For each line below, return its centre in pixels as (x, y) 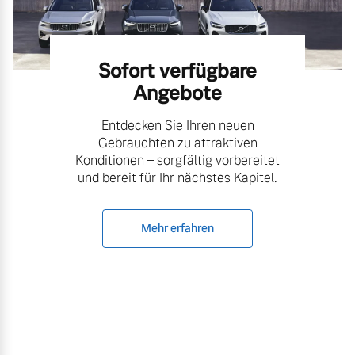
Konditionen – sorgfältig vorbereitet (177, 160)
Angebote (177, 93)
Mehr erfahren (177, 228)
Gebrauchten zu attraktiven (177, 143)
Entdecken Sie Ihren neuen (177, 125)
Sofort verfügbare (177, 71)
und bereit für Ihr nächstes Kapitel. (177, 177)
